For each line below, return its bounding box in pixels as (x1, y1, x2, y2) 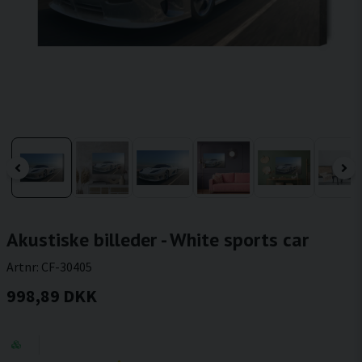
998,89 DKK (6, 284, 97, 307)
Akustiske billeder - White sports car (6, 227, 309, 252)
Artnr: (6, 259, 41, 275)
